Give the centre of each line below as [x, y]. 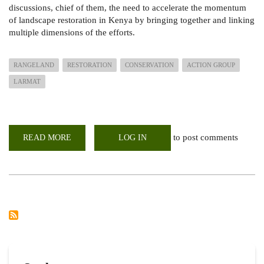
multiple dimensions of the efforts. [72, 32]
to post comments [204, 137]
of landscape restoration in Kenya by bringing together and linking [132, 20]
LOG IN [133, 137]
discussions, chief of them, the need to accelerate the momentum [128, 7]
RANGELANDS [99, 170]
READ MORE [47, 137]
